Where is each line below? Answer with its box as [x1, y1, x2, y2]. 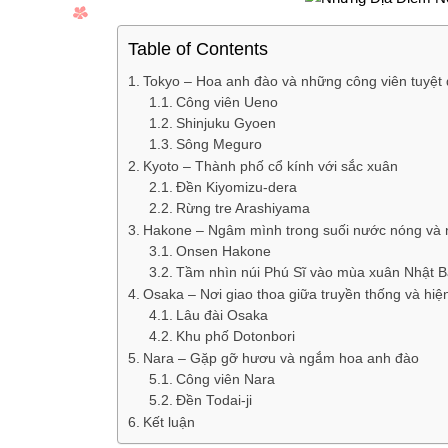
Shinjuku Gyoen [176, 115, 277, 131]
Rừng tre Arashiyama [176, 200, 311, 216]
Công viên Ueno [176, 94, 279, 110]
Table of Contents [128, 39, 268, 59]
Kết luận [142, 413, 195, 430]
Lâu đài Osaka [176, 307, 269, 323]
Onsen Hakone [176, 243, 272, 259]
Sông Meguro [176, 136, 263, 152]
